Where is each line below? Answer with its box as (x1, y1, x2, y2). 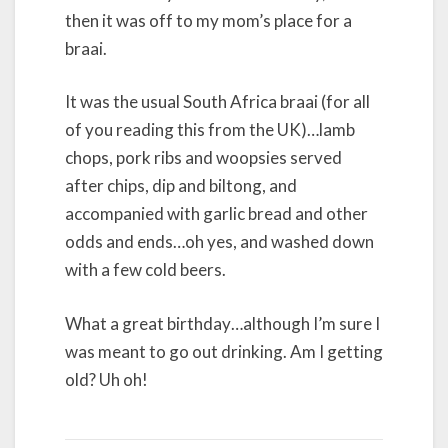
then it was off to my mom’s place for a (65, 9, 352, 31)
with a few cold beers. (65, 259, 226, 281)
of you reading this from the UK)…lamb (65, 119, 355, 141)
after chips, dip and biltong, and (65, 175, 297, 197)
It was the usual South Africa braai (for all (65, 91, 370, 113)
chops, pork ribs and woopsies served (65, 147, 342, 169)
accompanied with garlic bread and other (65, 203, 368, 225)
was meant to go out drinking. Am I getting (65, 340, 383, 362)
